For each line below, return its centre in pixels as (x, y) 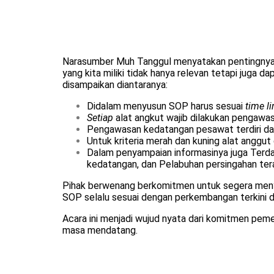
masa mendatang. (100, 230)
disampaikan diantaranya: (115, 85)
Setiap (101, 118)
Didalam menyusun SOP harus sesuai (166, 106)
